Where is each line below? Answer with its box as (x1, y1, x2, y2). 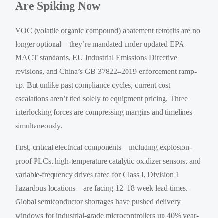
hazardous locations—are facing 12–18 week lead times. (15, 184, 188, 193)
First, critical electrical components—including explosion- (15, 143, 192, 152)
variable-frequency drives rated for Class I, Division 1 (15, 170, 180, 179)
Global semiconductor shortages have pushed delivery (15, 198, 181, 206)
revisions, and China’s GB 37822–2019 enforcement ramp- (15, 67, 197, 76)
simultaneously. (15, 122, 63, 130)
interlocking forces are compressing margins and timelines (15, 108, 193, 117)
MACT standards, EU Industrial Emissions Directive (15, 54, 178, 62)
